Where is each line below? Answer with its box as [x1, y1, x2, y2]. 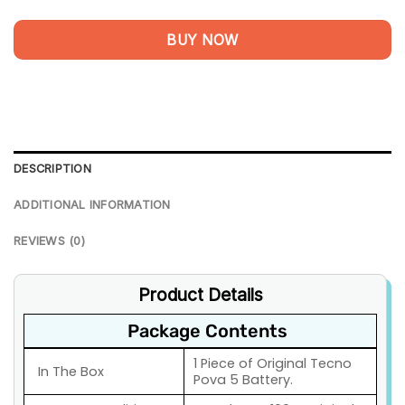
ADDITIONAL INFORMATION [14, 197, 171, 212]
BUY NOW [166, 31, 239, 49]
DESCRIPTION [14, 161, 91, 175]
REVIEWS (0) [14, 233, 85, 248]
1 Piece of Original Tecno [193, 354, 352, 373]
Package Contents [127, 320, 287, 343]
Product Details [137, 283, 263, 306]
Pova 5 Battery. [193, 371, 293, 390]
